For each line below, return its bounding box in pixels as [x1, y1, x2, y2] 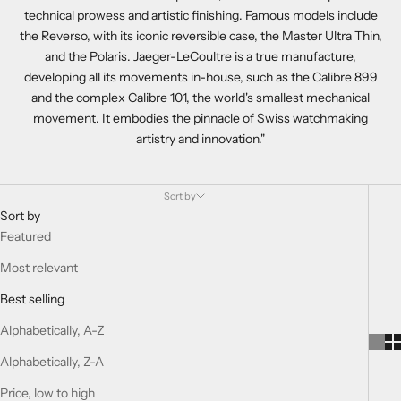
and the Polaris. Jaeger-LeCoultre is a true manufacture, [45, 48, 356, 65]
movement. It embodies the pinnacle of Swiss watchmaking [33, 110, 368, 127]
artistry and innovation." [136, 131, 265, 148]
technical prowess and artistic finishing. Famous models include [23, 7, 378, 24]
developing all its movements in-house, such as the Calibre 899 [23, 69, 378, 86]
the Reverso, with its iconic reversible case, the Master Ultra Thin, [19, 28, 382, 45]
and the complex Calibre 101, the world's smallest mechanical [31, 90, 370, 107]
